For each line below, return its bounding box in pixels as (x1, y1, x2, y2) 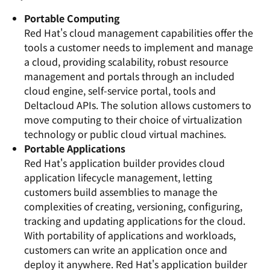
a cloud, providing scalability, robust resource (24, 54, 228, 69)
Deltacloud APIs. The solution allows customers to (24, 98, 251, 112)
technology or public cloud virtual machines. (24, 127, 226, 141)
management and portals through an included (24, 69, 234, 83)
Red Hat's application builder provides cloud (24, 155, 225, 170)
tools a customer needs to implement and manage (24, 40, 253, 54)
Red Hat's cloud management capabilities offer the (24, 25, 253, 40)
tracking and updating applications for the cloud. (24, 213, 245, 228)
